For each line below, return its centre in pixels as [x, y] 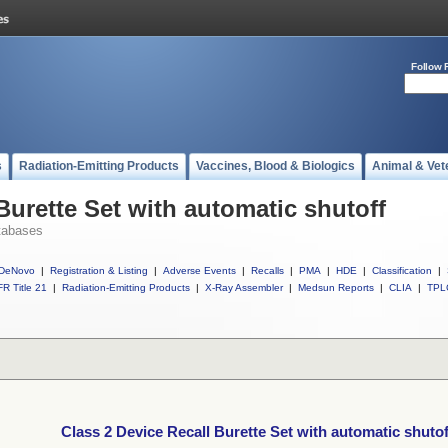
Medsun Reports [336, 287]
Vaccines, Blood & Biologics [275, 166]
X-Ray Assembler [244, 287]
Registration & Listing [99, 270]
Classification [402, 270]
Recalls [267, 270]
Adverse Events [199, 270]
